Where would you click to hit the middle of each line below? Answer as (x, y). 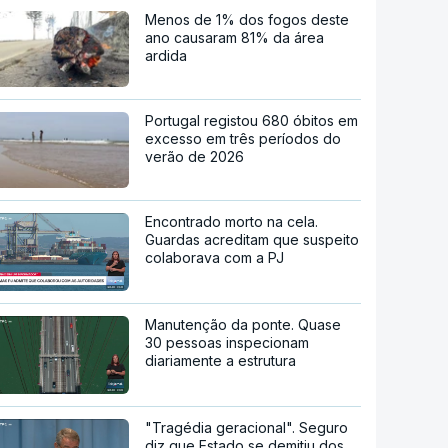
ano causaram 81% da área (235, 38)
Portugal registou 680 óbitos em (252, 121)
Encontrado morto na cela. (232, 222)
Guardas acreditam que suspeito (252, 240)
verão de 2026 (195, 157)
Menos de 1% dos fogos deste (247, 20)
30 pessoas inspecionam (227, 342)
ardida (166, 56)
